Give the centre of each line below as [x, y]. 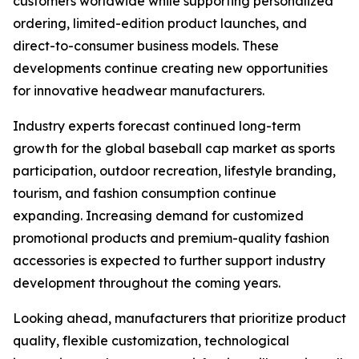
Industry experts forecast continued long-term [157, 126]
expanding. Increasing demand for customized [158, 216]
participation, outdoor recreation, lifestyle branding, [174, 171]
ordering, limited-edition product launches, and [160, 23]
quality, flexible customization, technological [151, 341]
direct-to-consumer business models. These [146, 46]
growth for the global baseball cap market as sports [174, 148]
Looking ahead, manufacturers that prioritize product [179, 318]
